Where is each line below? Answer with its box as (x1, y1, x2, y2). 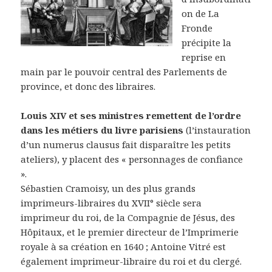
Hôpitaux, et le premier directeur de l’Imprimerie (21, 226, 239, 239)
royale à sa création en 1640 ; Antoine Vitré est (21, 240, 226, 253)
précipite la (182, 36, 232, 49)
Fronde (182, 22, 213, 35)
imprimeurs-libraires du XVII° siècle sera (21, 197, 202, 209)
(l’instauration (183, 124, 251, 137)
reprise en (182, 51, 226, 64)
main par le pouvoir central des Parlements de (21, 66, 228, 78)
